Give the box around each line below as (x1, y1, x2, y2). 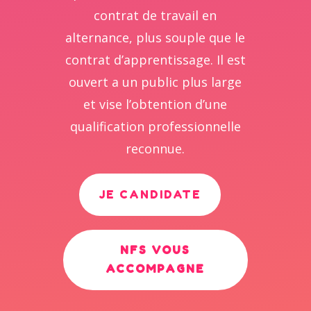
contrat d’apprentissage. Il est (65, 51, 246, 68)
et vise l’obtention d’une (83, 96, 228, 112)
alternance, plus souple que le (65, 29, 246, 46)
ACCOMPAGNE (106, 262, 205, 276)
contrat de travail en (94, 7, 217, 24)
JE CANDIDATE (99, 187, 202, 201)
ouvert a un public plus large (69, 74, 242, 90)
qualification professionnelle (69, 118, 241, 135)
